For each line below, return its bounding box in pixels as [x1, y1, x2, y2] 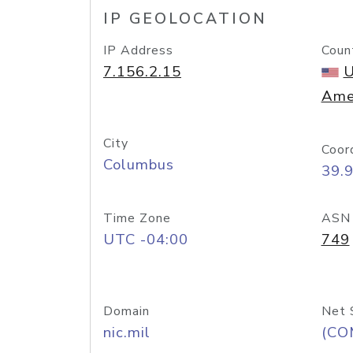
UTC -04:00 [103, 229, 188, 250]
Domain [103, 303, 150, 320]
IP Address [103, 42, 173, 59]
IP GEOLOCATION [103, 9, 267, 29]
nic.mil [103, 322, 150, 343]
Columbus [103, 154, 174, 175]
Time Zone [103, 210, 171, 227]
